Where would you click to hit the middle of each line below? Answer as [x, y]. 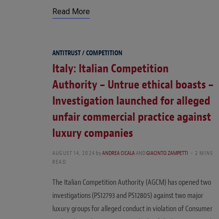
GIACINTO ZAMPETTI [167, 153]
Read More [71, 11]
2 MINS [204, 153]
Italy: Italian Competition [110, 68]
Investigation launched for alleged [131, 100]
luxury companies [93, 133]
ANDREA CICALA [119, 153]
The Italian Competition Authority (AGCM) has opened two [132, 182]
